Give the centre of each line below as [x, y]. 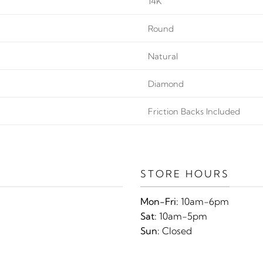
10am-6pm [204, 201]
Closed [176, 230]
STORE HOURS [185, 174]
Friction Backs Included [194, 111]
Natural [163, 56]
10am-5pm [182, 216]
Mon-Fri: [159, 201]
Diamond [166, 84]
